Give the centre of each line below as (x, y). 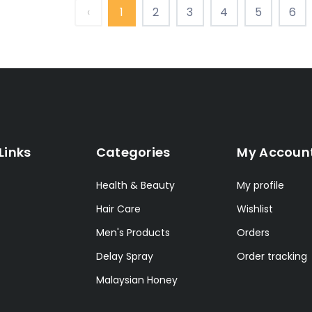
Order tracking (272, 256)
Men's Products (133, 232)
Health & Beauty (135, 185)
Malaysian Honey (136, 280)
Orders (253, 232)
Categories (133, 152)
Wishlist (255, 209)
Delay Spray (124, 256)
